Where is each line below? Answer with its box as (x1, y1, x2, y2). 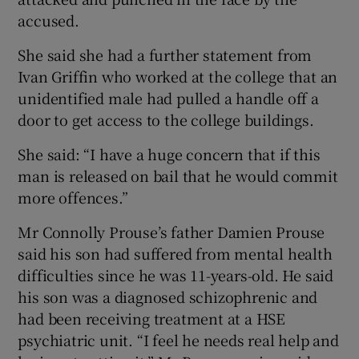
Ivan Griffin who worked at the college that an (18, 66, 338, 87)
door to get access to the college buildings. (18, 109, 314, 131)
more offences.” (18, 187, 128, 208)
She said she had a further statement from (18, 44, 313, 66)
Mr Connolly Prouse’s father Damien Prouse (18, 221, 325, 243)
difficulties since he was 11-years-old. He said (18, 264, 334, 286)
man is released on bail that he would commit (18, 165, 338, 187)
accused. (18, 10, 79, 31)
